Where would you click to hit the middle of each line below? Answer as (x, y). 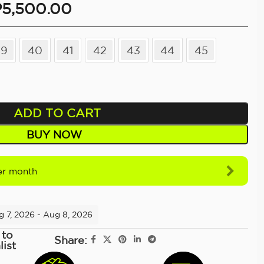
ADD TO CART (57, 113)
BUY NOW (55, 134)
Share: (71, 240)
